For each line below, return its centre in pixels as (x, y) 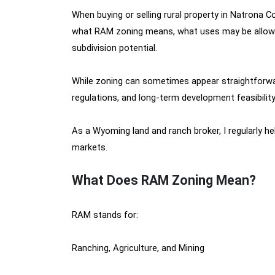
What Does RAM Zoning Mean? (164, 180)
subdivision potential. (114, 48)
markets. (90, 147)
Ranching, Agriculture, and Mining (138, 248)
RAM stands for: (105, 215)
